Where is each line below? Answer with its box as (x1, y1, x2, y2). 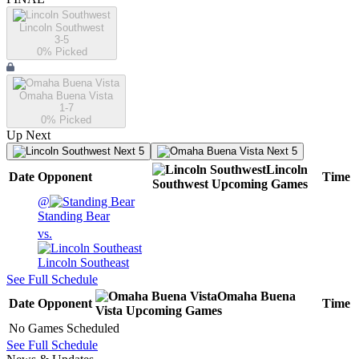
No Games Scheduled (9, 321, 119, 336)
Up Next (6, 128, 50, 143)
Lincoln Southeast (38, 256, 129, 270)
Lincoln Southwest (19, 22, 104, 34)
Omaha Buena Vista (19, 90, 113, 103)
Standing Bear (38, 209, 110, 224)
